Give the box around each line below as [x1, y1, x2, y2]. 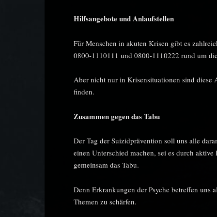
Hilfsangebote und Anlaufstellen [74, 13, 174, 24]
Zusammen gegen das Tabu [74, 110, 160, 122]
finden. [74, 87, 94, 96]
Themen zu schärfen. [74, 196, 137, 206]
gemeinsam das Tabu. [74, 160, 139, 170]
